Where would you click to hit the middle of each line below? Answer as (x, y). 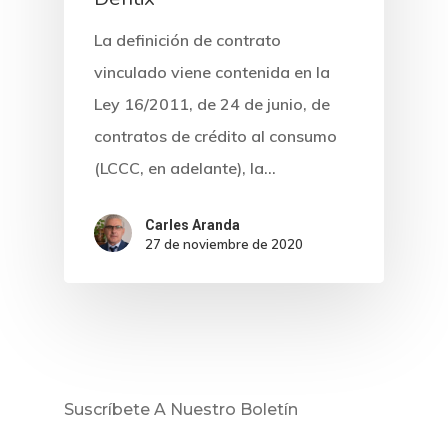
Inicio (294, 319)
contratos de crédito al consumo (215, 136)
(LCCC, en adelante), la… (185, 168)
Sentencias (332, 419)
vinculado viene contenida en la (212, 72)
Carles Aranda (192, 224)
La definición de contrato (187, 40)
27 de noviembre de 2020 (224, 243)
